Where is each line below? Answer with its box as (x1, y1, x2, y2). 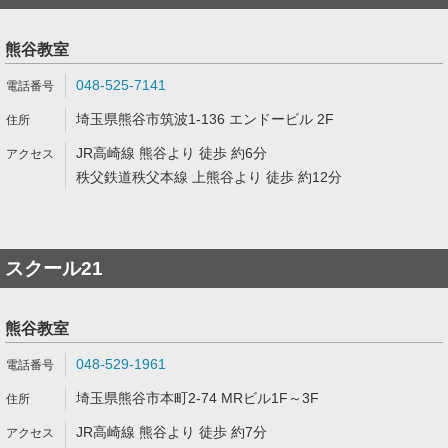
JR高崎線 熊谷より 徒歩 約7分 (76, 424, 267, 440)
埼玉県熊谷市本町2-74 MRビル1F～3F (76, 390, 319, 406)
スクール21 (5, 258, 103, 279)
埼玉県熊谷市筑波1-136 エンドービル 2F (76, 111, 334, 127)
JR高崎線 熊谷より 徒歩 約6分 (76, 145, 267, 161)
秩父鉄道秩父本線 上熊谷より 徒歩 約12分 (76, 169, 342, 185)
